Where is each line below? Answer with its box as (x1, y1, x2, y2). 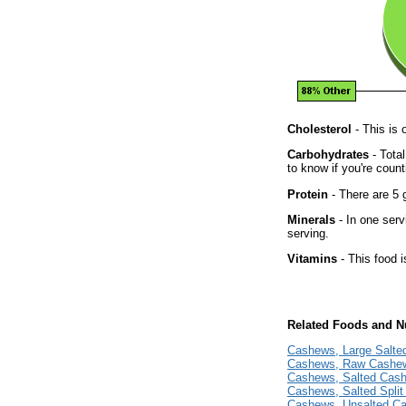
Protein (287, 187, 328, 201)
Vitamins (287, 252, 337, 266)
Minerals (287, 212, 335, 227)
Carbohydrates (287, 148, 369, 162)
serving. (287, 226, 329, 240)
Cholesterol (287, 121, 352, 136)
